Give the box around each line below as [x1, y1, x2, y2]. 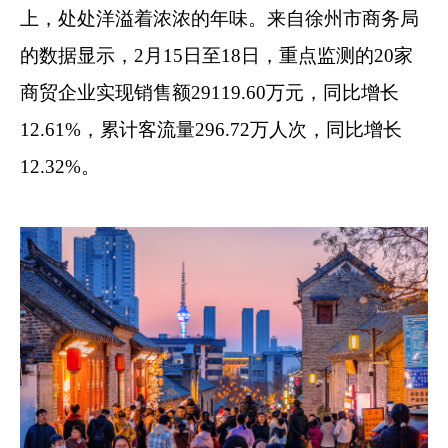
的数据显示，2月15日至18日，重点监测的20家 [20, 44, 413, 66]
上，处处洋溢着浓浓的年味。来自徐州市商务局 [20, 7, 419, 29]
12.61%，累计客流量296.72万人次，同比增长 [20, 118, 402, 140]
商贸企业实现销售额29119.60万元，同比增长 [20, 81, 399, 103]
